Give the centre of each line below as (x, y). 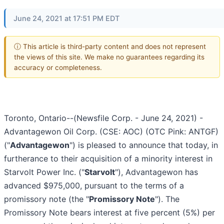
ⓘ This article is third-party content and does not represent (110, 46)
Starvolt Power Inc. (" (44, 172)
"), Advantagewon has (156, 172)
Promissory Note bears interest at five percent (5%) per (109, 213)
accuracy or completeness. (58, 67)
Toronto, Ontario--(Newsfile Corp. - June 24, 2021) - (103, 118)
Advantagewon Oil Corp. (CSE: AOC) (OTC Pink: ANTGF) (111, 132)
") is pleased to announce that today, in (144, 145)
